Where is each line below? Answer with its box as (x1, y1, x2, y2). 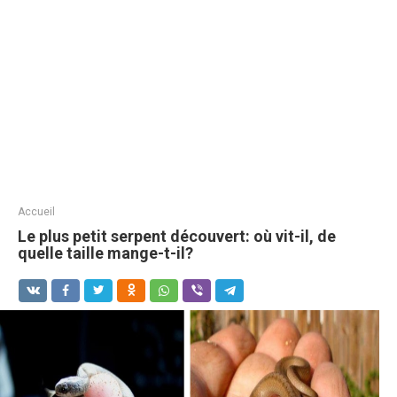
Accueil (18, 206, 55, 218)
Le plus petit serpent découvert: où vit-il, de (18, 227, 336, 245)
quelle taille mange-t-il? (18, 244, 193, 262)
